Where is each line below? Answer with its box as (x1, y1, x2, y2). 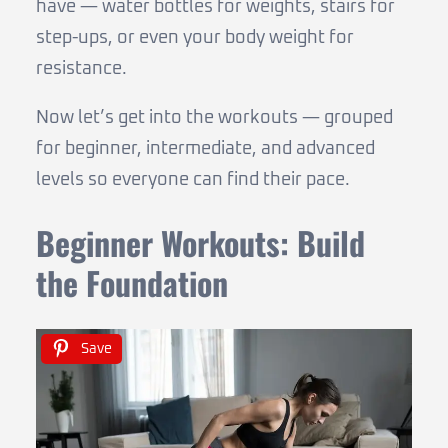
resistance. (36, 60, 127, 78)
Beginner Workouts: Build (36, 218, 365, 266)
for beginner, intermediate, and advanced (36, 140, 375, 158)
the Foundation (36, 258, 228, 306)
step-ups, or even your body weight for (36, 29, 354, 47)
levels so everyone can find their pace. (36, 171, 350, 189)
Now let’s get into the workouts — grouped (36, 109, 393, 127)
